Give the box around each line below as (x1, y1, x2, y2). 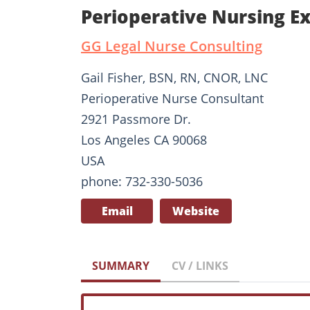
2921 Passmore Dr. (81, 110, 191, 127)
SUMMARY (92, 257, 149, 273)
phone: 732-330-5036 (81, 172, 203, 190)
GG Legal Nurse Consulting (81, 36, 262, 55)
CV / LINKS (172, 257, 228, 273)
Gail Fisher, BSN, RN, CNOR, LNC (81, 69, 268, 86)
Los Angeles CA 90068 (81, 131, 207, 148)
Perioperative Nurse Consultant (81, 89, 264, 107)
